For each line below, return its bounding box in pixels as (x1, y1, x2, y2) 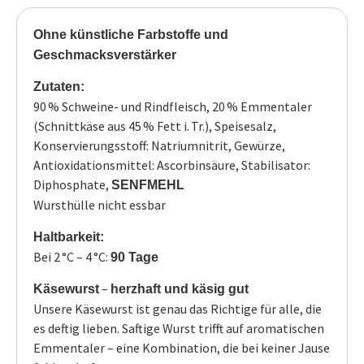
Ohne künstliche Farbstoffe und (33, 27, 228, 41)
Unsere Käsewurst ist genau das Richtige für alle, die (33, 301, 322, 318)
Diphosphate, (33, 176, 111, 193)
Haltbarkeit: (33, 229, 104, 244)
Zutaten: (33, 80, 84, 94)
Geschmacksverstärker (33, 47, 176, 62)
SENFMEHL (111, 178, 184, 193)
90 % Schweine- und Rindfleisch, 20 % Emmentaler (33, 98, 312, 115)
